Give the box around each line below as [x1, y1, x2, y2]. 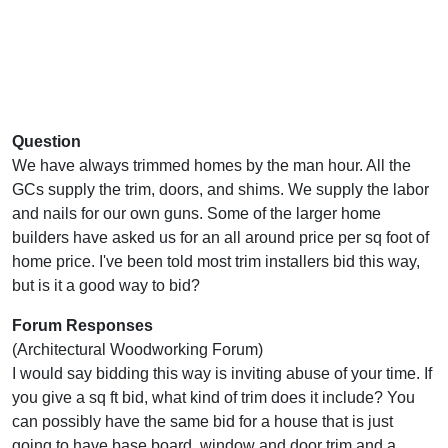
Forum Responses [12, 316, 153, 334]
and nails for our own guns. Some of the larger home [12, 204, 381, 222]
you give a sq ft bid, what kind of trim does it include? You [12, 388, 415, 406]
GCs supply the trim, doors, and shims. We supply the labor [12, 180, 429, 198]
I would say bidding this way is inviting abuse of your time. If [12, 364, 432, 382]
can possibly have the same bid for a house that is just [12, 412, 393, 430]
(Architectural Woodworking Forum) [12, 340, 263, 358]
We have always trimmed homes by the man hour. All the [12, 156, 411, 174]
